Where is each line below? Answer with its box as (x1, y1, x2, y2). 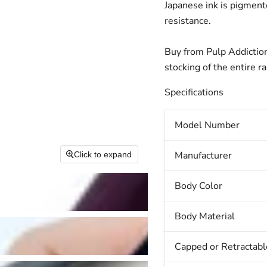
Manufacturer (174, 149, 232, 163)
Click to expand (74, 150, 132, 160)
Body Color (174, 179, 222, 193)
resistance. (164, 14, 211, 28)
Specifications (164, 86, 223, 100)
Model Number (174, 119, 240, 132)
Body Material (174, 210, 235, 223)
